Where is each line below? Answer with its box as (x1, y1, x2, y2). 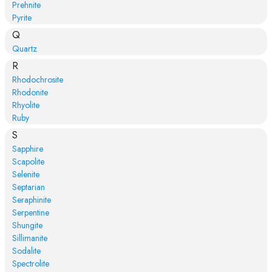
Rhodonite (12, 86, 48, 98)
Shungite (12, 219, 42, 231)
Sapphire (12, 142, 43, 155)
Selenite (12, 168, 39, 180)
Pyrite (12, 11, 32, 24)
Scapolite (12, 155, 44, 168)
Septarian (12, 180, 45, 193)
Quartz (12, 42, 37, 55)
